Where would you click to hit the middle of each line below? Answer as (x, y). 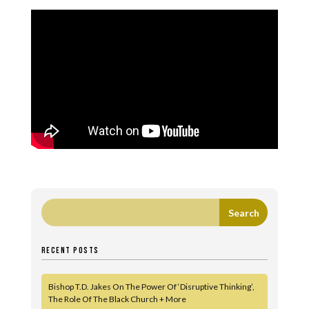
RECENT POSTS (70, 251)
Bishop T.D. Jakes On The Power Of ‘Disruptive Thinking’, (151, 287)
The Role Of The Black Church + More (117, 299)
